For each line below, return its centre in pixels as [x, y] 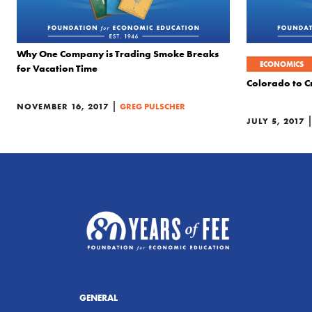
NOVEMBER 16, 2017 [63, 106]
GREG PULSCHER [153, 106]
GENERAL [99, 297]
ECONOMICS [282, 64]
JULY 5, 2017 [275, 121]
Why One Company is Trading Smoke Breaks [118, 54]
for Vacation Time [57, 68]
